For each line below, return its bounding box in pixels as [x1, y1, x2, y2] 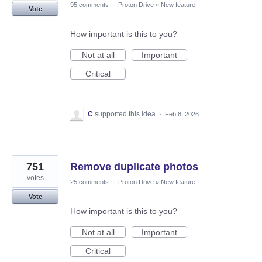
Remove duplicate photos [70, 161, 198, 173]
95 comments [70, 1, 109, 9]
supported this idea [95, 110, 157, 119]
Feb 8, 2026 [165, 111, 199, 118]
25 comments [70, 178, 109, 186]
